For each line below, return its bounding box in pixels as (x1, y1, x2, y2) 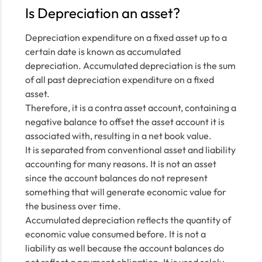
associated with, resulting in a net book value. (25, 130, 212, 142)
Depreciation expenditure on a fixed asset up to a (25, 32, 227, 43)
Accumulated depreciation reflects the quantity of (25, 214, 231, 226)
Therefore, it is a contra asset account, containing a (25, 102, 236, 113)
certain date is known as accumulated (25, 46, 181, 57)
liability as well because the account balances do (25, 242, 224, 254)
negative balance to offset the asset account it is (25, 116, 225, 127)
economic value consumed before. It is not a (25, 228, 206, 240)
